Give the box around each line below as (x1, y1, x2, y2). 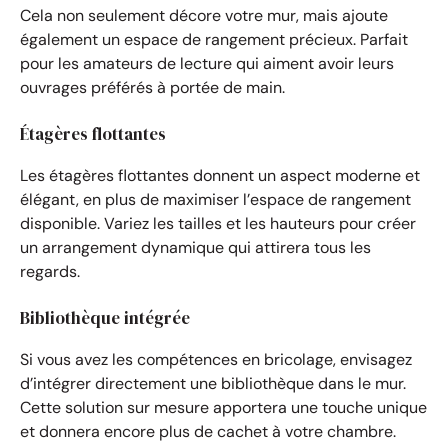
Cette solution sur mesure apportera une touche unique (20, 396, 427, 418)
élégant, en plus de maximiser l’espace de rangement (20, 188, 411, 210)
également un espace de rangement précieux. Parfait (20, 28, 408, 50)
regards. (20, 260, 80, 282)
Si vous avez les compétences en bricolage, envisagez (20, 348, 412, 370)
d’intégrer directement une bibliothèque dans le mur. (20, 372, 406, 394)
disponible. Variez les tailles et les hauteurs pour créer (20, 212, 416, 234)
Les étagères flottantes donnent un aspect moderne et (20, 164, 420, 186)
